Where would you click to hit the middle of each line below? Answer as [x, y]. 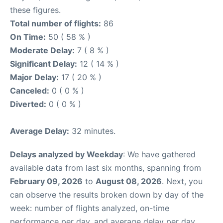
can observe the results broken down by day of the [107, 195]
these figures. [35, 10]
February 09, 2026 [46, 181]
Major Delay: [34, 77]
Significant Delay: [44, 64]
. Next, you [182, 181]
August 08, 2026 [129, 181]
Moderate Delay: [42, 50]
